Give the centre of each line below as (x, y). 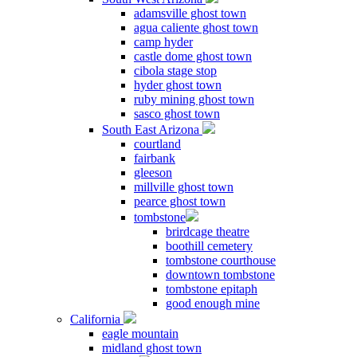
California (97, 319)
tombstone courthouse (221, 260)
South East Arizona (152, 129)
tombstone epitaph (212, 289)
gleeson (153, 173)
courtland (157, 144)
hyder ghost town (178, 85)
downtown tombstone (220, 275)
